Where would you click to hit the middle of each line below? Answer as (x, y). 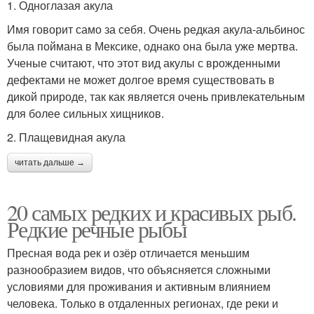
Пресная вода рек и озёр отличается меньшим (128, 253)
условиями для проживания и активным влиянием (139, 287)
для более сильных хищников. (87, 114)
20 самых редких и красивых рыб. (152, 212)
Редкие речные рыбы (97, 229)
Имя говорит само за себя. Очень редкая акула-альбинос (156, 29)
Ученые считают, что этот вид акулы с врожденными (144, 63)
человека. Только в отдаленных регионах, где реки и (143, 303)
